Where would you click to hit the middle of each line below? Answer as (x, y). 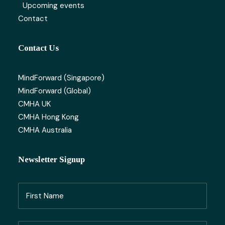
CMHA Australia (45, 130)
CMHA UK (34, 104)
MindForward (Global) (54, 91)
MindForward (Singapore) (61, 78)
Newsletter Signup (51, 159)
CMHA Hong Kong (48, 117)
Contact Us (38, 48)
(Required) (35, 199)
